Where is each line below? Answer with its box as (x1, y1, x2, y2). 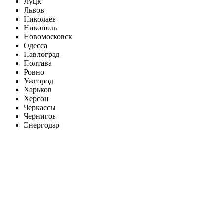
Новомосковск (24, 32, 72, 41)
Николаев (24, 15, 56, 24)
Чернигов (24, 112, 56, 121)
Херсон (24, 94, 49, 103)
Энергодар (24, 121, 59, 130)
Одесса (24, 41, 47, 50)
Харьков (24, 85, 52, 94)
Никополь (24, 24, 57, 32)
